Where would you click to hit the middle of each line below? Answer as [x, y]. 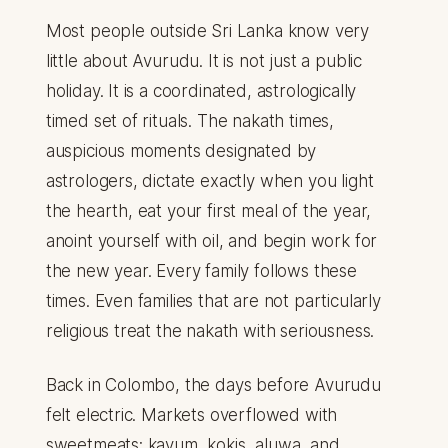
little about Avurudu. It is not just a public [204, 61]
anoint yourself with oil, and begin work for [211, 241]
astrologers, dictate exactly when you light [209, 181]
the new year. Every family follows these [201, 271]
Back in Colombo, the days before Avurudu [213, 385]
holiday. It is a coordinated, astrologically [201, 91]
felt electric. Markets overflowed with [191, 415]
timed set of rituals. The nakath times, [190, 121]
